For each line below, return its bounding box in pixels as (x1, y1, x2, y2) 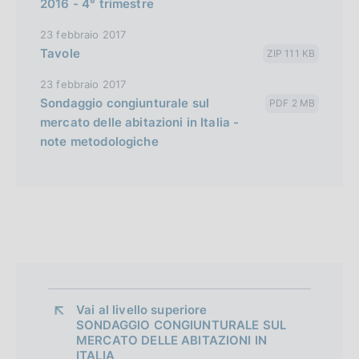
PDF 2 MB (269, 96, 315, 109)
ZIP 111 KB (266, 46, 315, 59)
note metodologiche (40, 133, 159, 149)
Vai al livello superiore (76, 301, 211, 317)
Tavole (40, 45, 80, 61)
